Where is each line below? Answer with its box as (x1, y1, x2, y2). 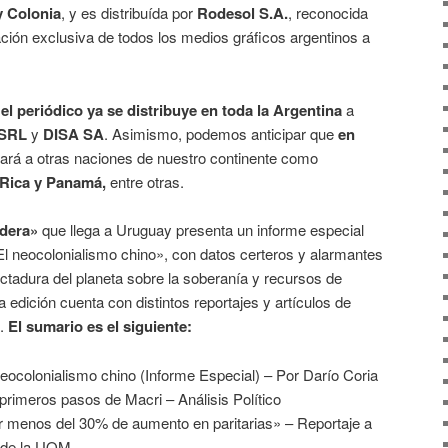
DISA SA (43, 122, 104, 145)
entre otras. (106, 170, 184, 192)
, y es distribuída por (61, 2, 197, 24)
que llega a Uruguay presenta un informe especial (38, 219, 364, 241)
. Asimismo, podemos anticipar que (104, 122, 338, 144)
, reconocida (288, 2, 368, 24)
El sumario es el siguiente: (8, 315, 192, 338)
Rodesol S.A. (197, 2, 288, 25)
